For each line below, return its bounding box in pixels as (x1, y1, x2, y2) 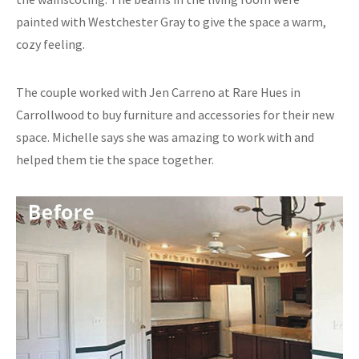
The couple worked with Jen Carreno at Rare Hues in (16, 84, 301, 101)
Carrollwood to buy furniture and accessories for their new (16, 107, 334, 123)
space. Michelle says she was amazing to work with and (16, 129, 314, 146)
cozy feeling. (16, 36, 85, 53)
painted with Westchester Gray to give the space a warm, (16, 14, 326, 30)
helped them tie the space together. (16, 151, 214, 168)
